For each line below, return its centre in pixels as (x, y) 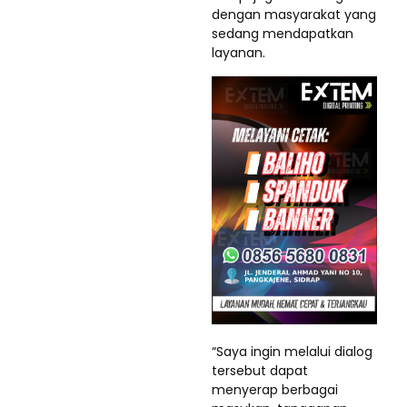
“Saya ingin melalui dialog (292, 351)
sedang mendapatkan (283, 33)
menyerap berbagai (275, 389)
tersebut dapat (260, 370)
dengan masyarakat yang (294, 14)
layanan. (238, 52)
